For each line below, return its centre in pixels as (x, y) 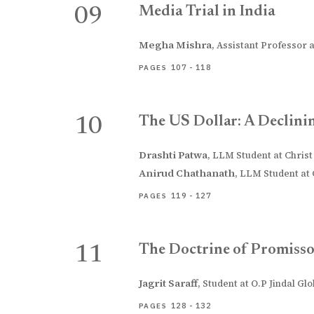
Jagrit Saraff (168, 283)
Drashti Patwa (173, 155)
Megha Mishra (175, 45)
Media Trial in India (207, 12)
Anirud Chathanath (187, 173)
